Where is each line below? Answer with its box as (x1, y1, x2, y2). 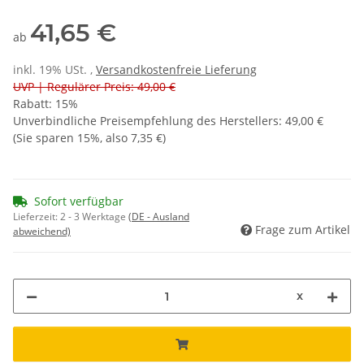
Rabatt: (13, 96, 55, 112)
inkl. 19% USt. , (13, 62, 96, 78)
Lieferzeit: (13, 210, 60, 224)
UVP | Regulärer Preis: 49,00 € (13, 79, 175, 95)
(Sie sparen (13, 130, 77, 146)
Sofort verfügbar (34, 193, 123, 210)
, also (100, 130, 131, 146)
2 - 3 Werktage (60, 210, 128, 224)
